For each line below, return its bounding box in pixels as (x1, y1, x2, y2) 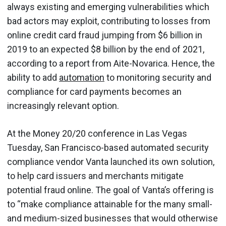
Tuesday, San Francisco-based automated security (7, 142, 209, 153)
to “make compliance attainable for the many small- (7, 199, 212, 209)
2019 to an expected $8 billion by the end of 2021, (7, 44, 204, 54)
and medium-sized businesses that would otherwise (7, 213, 218, 223)
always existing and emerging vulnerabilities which (7, 2, 209, 12)
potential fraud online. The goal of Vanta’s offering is (7, 185, 214, 195)
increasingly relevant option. (7, 100, 119, 111)
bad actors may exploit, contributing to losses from (7, 16, 210, 26)
